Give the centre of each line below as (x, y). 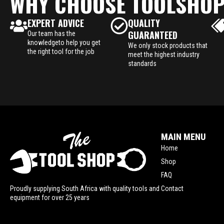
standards (142, 63)
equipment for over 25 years (50, 198)
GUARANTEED (152, 35)
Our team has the (51, 33)
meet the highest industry (163, 54)
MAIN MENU (183, 136)
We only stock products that (167, 45)
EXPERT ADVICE (56, 23)
